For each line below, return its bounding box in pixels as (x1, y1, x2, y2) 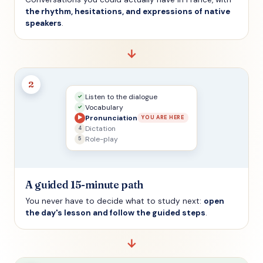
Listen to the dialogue (85, 92, 158, 102)
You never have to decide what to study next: (25, 195, 204, 206)
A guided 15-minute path (25, 178, 143, 191)
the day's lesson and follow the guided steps (25, 207, 205, 218)
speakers (25, 18, 62, 28)
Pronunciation (85, 113, 138, 123)
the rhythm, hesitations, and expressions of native (25, 6, 230, 16)
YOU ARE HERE (141, 114, 184, 122)
